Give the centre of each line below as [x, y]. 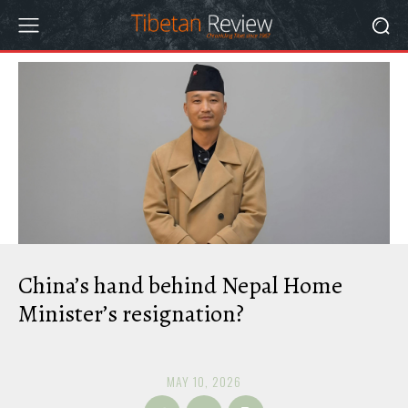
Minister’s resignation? [131, 314]
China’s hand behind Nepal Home [180, 286]
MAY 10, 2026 [204, 381]
